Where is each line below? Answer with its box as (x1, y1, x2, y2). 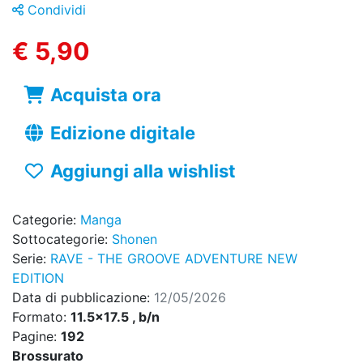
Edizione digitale (49, 122, 195, 144)
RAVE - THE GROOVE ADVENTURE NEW (50, 250, 297, 267)
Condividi (23, 2, 86, 19)
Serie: (12, 250, 50, 267)
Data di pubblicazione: (12, 289, 154, 306)
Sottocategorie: (12, 231, 112, 248)
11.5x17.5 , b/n (70, 309, 160, 326)
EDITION (12, 270, 64, 287)
